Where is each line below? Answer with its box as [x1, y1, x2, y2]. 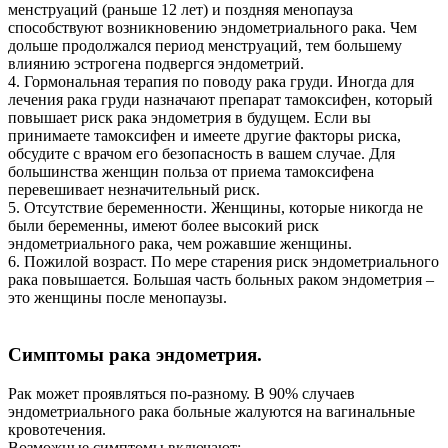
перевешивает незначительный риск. [8, 181, 260, 199]
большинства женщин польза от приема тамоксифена [8, 163, 374, 181]
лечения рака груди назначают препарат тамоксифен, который [8, 91, 433, 109]
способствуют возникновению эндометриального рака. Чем [8, 19, 417, 37]
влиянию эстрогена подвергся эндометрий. [8, 55, 304, 73]
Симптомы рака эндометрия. [8, 344, 262, 366]
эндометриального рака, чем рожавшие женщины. [8, 235, 352, 253]
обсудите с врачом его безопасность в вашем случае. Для [8, 145, 395, 163]
